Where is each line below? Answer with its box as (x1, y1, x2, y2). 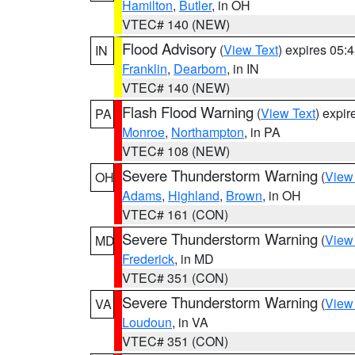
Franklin (122, 59, 167, 78)
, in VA (172, 313, 208, 331)
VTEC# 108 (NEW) (122, 142, 230, 160)
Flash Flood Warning (122, 101, 254, 122)
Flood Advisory (122, 38, 216, 59)
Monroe (122, 123, 165, 141)
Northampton (171, 123, 244, 141)
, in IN (227, 59, 259, 78)
